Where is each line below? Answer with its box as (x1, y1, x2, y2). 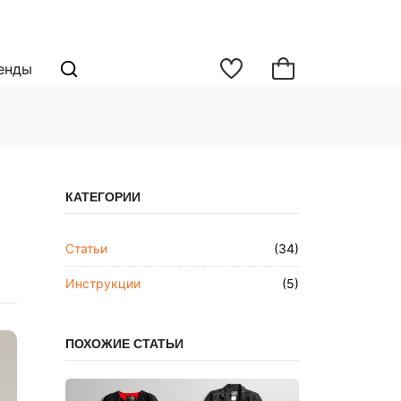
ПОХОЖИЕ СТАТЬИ (65, 337, 183, 351)
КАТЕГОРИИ (65, 190, 141, 204)
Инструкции (65, 276, 141, 291)
